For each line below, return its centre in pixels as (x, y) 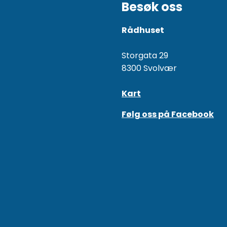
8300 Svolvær (149, 68)
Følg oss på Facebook (168, 115)
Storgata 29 (145, 56)
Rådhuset (143, 30)
